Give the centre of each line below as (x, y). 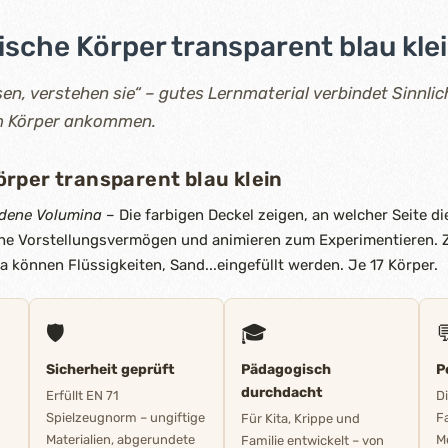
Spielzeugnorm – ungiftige (125, 417)
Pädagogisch (286, 369)
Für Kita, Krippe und (300, 418)
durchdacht (282, 392)
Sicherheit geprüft (110, 369)
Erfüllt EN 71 (82, 395)
